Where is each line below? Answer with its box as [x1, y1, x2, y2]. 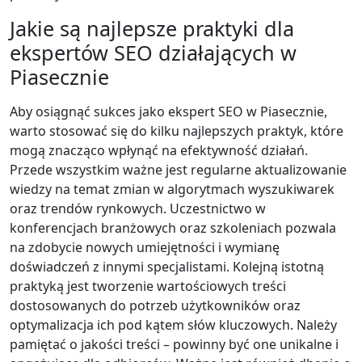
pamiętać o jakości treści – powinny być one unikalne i [10, 335, 339, 353]
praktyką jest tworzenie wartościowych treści [10, 276, 286, 295]
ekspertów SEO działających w [10, 38, 297, 66]
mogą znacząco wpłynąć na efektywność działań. [10, 141, 308, 159]
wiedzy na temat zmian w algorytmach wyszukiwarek [10, 179, 335, 198]
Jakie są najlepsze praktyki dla [10, 14, 294, 42]
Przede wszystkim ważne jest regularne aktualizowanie [10, 160, 347, 179]
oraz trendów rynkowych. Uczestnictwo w [10, 199, 266, 217]
